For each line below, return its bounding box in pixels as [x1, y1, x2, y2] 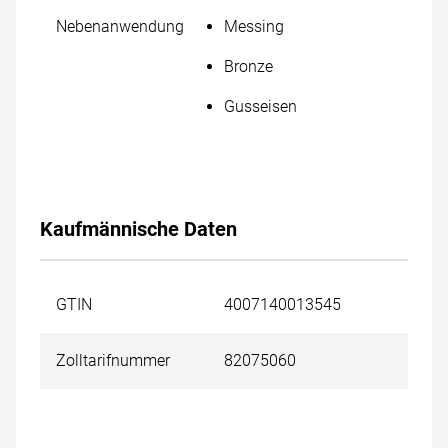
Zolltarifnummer [56, 351, 170, 370]
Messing [224, 17, 284, 36]
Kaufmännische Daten [40, 217, 237, 241]
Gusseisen [224, 97, 297, 116]
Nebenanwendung [56, 17, 184, 36]
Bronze [224, 57, 273, 76]
